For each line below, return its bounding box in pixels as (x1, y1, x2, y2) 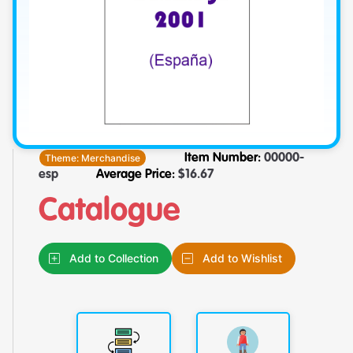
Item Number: (184, 151, 262, 165)
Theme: (45, 151, 82, 164)
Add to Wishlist (203, 251, 282, 265)
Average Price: (96, 168, 175, 181)
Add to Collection (69, 251, 158, 265)
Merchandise (81, 151, 141, 164)
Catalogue (39, 195, 180, 227)
